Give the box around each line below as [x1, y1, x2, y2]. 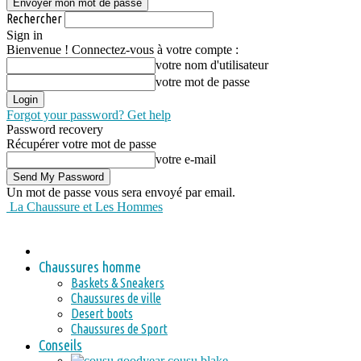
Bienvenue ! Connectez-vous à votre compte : [6, 43, 239, 56]
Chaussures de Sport [71, 322, 168, 336]
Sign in [6, 28, 43, 42]
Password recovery [6, 122, 103, 136]
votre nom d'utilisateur [156, 58, 268, 72]
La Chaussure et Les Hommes [10, 200, 163, 214]
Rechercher [6, 11, 62, 26]
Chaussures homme [39, 259, 141, 275]
